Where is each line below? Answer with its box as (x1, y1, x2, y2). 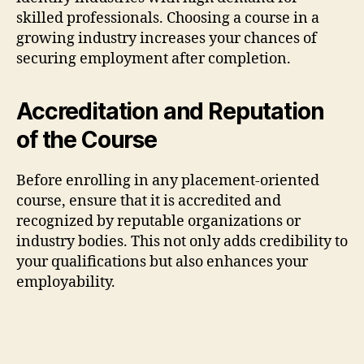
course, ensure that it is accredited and (16, 191, 281, 210)
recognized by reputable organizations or (16, 211, 301, 231)
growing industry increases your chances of (16, 28, 317, 48)
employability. (16, 272, 115, 292)
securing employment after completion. (16, 49, 291, 68)
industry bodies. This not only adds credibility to (16, 232, 348, 251)
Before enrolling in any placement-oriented (16, 171, 319, 190)
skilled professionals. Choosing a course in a (16, 8, 319, 28)
